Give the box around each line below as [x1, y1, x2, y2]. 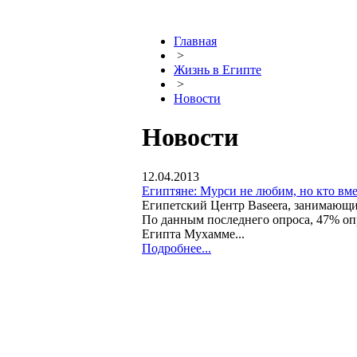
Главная [174, 34, 217, 48]
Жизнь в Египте [174, 63, 261, 76]
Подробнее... [142, 241, 211, 255]
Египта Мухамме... [142, 226, 245, 241]
